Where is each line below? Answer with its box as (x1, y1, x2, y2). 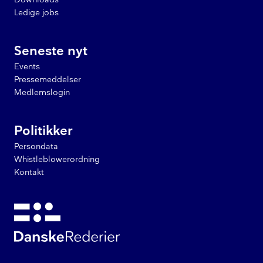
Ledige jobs (14, 8, 59, 18)
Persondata (14, 141, 58, 152)
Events (14, 62, 40, 72)
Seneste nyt (14, 43, 87, 60)
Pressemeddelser (14, 75, 81, 85)
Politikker (14, 123, 72, 140)
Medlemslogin (14, 87, 70, 98)
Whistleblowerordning (14, 154, 100, 165)
